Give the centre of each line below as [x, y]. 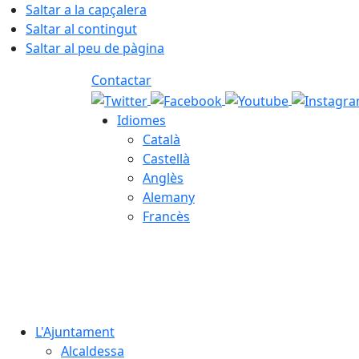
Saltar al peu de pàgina [95, 48]
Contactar [121, 80]
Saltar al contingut [81, 29]
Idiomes [141, 120]
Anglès [163, 177]
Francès [166, 216]
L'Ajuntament [75, 331]
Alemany [169, 197]
